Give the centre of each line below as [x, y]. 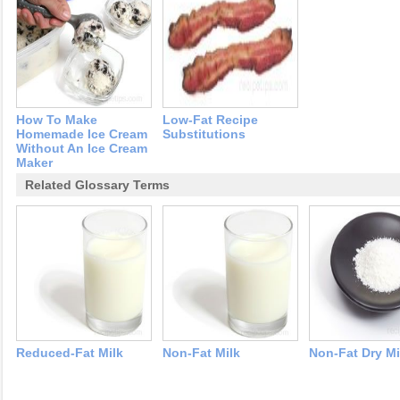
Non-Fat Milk [201, 353]
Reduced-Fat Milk [70, 353]
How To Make [57, 120]
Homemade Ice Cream [82, 134]
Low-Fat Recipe [210, 120]
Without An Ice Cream [82, 148]
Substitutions [204, 134]
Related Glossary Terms [97, 185]
